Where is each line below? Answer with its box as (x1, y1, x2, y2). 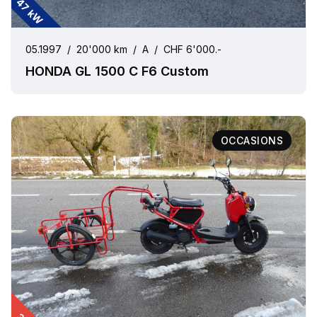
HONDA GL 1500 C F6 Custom (25, 64, 209, 79)
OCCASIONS (220, 134, 283, 146)
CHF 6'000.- (163, 43, 221, 55)
